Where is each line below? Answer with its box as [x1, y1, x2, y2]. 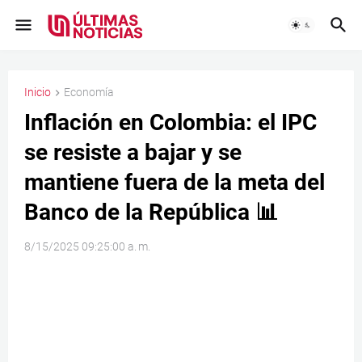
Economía [64, 86, 114, 99]
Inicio [24, 86, 51, 99]
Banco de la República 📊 [24, 199, 278, 226]
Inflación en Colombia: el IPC [24, 109, 317, 137]
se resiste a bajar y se [24, 139, 242, 166]
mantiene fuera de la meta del [24, 169, 325, 196]
